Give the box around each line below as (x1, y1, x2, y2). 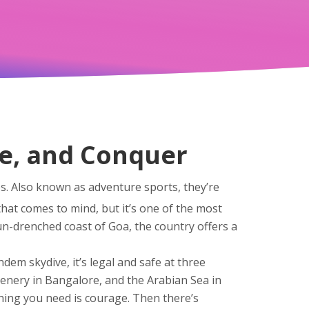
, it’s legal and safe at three (67, 255, 206, 270)
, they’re (178, 179, 219, 195)
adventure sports (88, 179, 178, 195)
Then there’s (130, 290, 199, 306)
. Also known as (6, 179, 88, 195)
